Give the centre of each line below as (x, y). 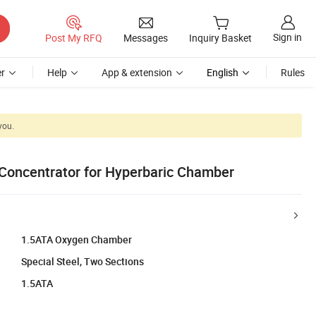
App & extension (137, 72)
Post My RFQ (74, 37)
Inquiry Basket (220, 38)
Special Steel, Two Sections (83, 261)
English (223, 72)
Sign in (287, 37)
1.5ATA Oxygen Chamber (77, 239)
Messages (146, 37)
